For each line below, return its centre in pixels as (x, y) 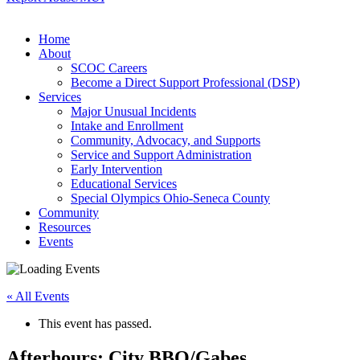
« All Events (38, 296)
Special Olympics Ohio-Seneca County (170, 198)
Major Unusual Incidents (133, 111)
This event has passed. (95, 323)
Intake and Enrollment (127, 126)
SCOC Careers (109, 68)
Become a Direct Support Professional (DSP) (185, 82)
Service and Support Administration (161, 155)
